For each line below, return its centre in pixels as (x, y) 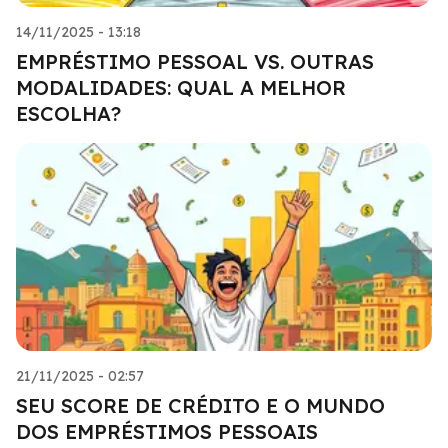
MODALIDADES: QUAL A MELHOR (181, 87)
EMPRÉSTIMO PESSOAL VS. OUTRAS (195, 61)
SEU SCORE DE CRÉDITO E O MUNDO (200, 405)
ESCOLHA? (68, 113)
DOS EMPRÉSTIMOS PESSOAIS (167, 431)
